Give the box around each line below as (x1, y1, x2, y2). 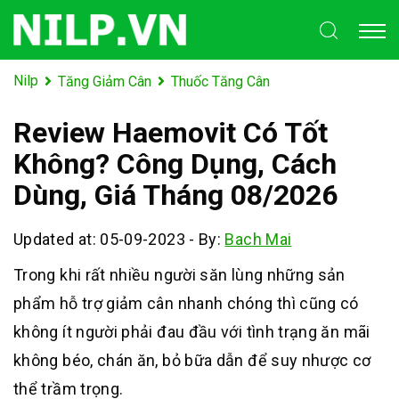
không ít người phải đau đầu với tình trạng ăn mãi (13, 322, 370, 341)
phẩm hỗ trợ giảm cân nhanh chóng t (13, 293, 283, 313)
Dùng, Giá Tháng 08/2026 (13, 177, 338, 212)
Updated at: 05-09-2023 (13, 229, 185, 248)
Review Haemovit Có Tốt (13, 115, 328, 150)
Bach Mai (224, 229, 292, 248)
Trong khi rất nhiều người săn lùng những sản (13, 265, 346, 284)
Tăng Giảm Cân (58, 72, 151, 90)
